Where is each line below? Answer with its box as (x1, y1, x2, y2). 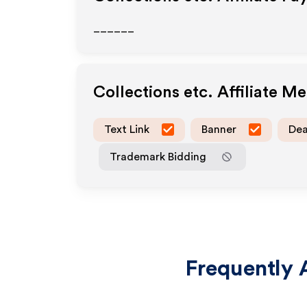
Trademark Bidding (110, 151, 206, 162)
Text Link (104, 123, 149, 135)
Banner (201, 123, 236, 135)
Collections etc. (93, 84, 213, 101)
